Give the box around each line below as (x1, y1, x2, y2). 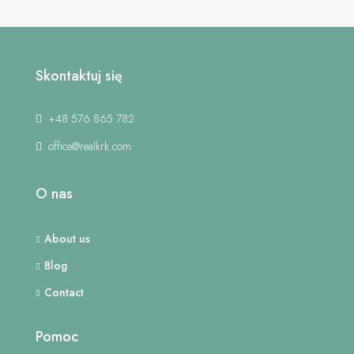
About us (44, 230, 90, 247)
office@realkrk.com (48, 137, 131, 154)
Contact (44, 284, 84, 300)
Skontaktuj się (36, 65, 122, 86)
